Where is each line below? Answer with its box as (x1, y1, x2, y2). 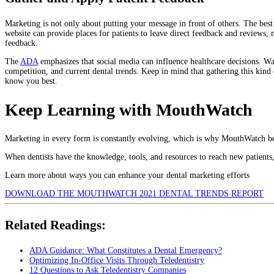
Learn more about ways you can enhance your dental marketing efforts (5, 171, 250, 180)
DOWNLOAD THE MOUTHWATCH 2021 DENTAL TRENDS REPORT (5, 189, 264, 199)
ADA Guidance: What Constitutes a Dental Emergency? (29, 245, 222, 255)
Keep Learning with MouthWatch (5, 100, 253, 120)
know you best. (5, 76, 57, 86)
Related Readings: (5, 217, 106, 232)
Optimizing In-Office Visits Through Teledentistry (29, 255, 204, 265)
